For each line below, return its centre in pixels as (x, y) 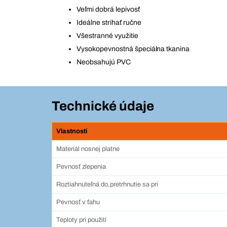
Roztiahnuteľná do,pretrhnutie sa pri (107, 184)
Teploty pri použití (81, 220)
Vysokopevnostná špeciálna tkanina (133, 49)
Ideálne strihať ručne (109, 23)
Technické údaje (103, 106)
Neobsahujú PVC (104, 62)
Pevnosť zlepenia (81, 167)
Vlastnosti (72, 131)
